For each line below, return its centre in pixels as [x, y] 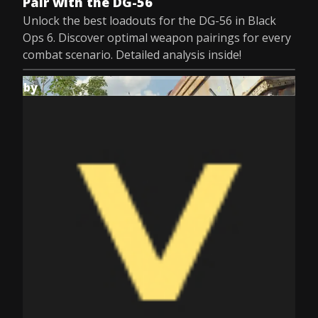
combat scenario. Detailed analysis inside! [132, 55]
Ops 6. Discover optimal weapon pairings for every [157, 38]
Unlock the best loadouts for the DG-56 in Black [149, 21]
